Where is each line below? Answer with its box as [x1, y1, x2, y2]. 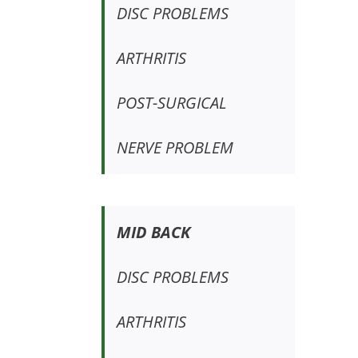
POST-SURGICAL [116, 92, 227, 114]
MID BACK [116, 221, 190, 244]
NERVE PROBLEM [116, 137, 233, 159]
